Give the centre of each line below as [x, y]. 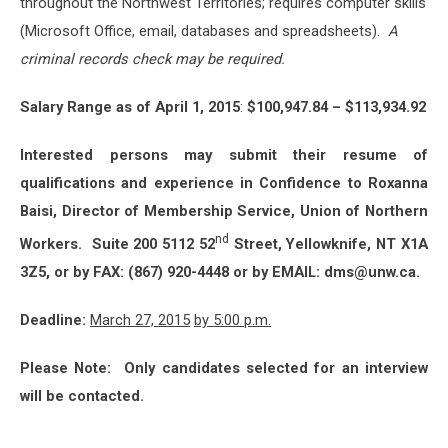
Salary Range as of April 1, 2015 [130, 106]
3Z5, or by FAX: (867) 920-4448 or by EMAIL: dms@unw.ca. [222, 271]
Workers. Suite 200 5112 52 [117, 243]
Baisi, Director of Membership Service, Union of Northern [224, 210]
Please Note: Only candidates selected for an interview [224, 367]
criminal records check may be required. [152, 58]
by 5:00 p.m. [232, 319]
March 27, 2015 [140, 319]
